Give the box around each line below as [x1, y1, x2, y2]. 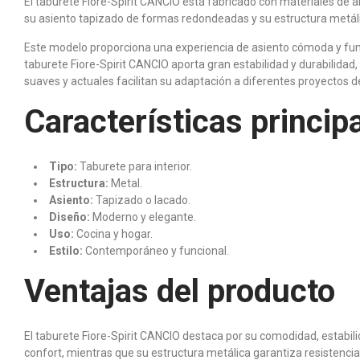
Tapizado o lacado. [93, 194, 190, 207]
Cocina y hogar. [74, 227, 153, 240]
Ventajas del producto [24, 272, 335, 310]
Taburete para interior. [77, 160, 192, 173]
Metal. [108, 177, 142, 190]
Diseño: [49, 211, 90, 223]
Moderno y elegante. [90, 211, 196, 223]
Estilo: [49, 244, 83, 257]
